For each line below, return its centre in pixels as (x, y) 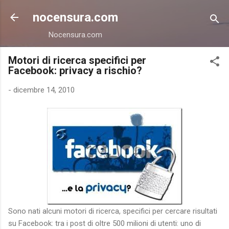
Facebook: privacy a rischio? (75, 71)
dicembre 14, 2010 (44, 90)
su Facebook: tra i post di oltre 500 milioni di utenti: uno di (105, 223)
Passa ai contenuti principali (114, 13)
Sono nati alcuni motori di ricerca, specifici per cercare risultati (113, 211)
